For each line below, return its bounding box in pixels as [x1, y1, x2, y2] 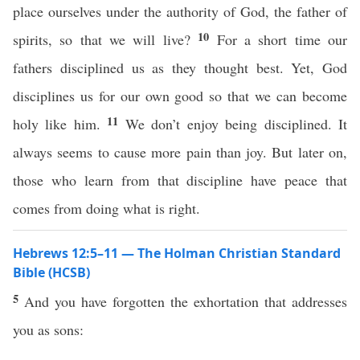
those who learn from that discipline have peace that [13, 170, 347, 190]
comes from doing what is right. [13, 198, 205, 218]
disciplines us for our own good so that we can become [13, 86, 347, 105]
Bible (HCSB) [13, 264, 90, 281]
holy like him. [13, 114, 108, 133]
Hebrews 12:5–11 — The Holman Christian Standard [13, 244, 341, 262]
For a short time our [216, 30, 348, 49]
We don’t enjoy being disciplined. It [125, 114, 348, 133]
